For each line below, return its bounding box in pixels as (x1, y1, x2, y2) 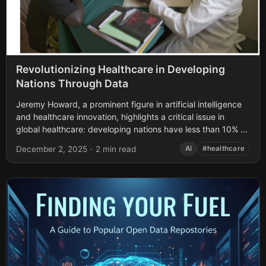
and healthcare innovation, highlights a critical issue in (16, 112, 224, 122)
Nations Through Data (16, 77, 128, 90)
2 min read (96, 144, 136, 154)
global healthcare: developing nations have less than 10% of (16, 124, 248, 135)
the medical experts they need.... (16, 137, 144, 147)
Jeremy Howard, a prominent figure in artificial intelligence (16, 99, 242, 110)
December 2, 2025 (16, 144, 87, 154)
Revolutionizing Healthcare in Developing (16, 63, 225, 76)
